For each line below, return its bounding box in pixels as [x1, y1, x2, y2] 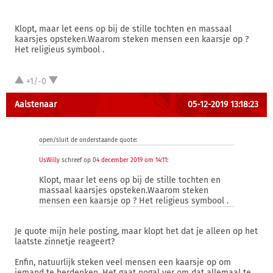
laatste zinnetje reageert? [15, 236, 115, 247]
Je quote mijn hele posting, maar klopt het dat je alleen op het [15, 226, 258, 236]
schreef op [60, 157, 93, 164]
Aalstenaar [15, 99, 57, 110]
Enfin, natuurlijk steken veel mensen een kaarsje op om [15, 257, 231, 268]
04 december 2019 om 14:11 [93, 157, 167, 164]
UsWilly [39, 157, 60, 164]
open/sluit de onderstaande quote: [39, 136, 137, 144]
